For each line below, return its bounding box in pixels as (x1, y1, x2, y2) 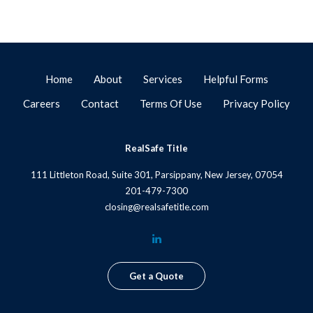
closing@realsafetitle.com (104, 201, 209, 212)
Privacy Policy (223, 97, 290, 110)
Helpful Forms (203, 73, 268, 85)
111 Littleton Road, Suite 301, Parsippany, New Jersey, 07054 (30, 169, 283, 180)
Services (143, 73, 182, 85)
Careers (23, 97, 60, 110)
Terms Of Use (140, 97, 202, 110)
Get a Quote (129, 270, 184, 282)
